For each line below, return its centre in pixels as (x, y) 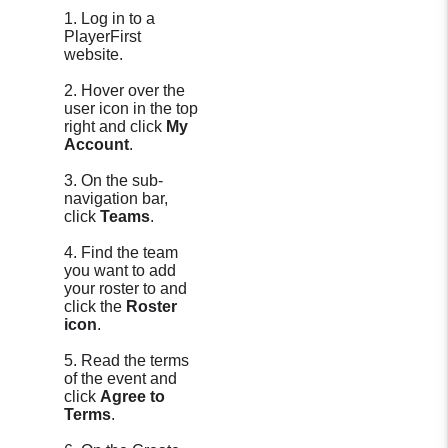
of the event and (120, 378)
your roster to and (125, 288)
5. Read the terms (126, 360)
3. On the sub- (113, 180)
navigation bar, (116, 198)
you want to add (120, 270)
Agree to (132, 396)
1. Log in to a (109, 18)
